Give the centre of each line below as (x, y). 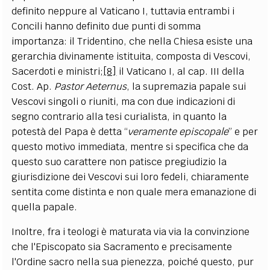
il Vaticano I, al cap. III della (181, 71)
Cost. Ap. (33, 86)
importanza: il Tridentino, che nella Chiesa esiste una (132, 41)
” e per (243, 131)
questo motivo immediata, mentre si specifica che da (130, 146)
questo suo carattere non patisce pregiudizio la (119, 162)
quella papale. (45, 207)
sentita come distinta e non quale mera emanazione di (134, 192)
